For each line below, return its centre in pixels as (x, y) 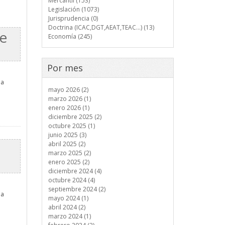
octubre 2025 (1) (71, 126)
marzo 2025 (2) (69, 153)
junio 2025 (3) (67, 135)
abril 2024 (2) (67, 207)
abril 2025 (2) (67, 144)
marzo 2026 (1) (69, 99)
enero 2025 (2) (69, 162)
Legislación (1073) (73, 9)
